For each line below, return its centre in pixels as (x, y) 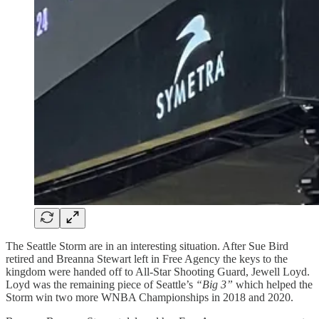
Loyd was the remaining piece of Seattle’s (101, 284)
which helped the (273, 284)
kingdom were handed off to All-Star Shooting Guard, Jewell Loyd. (158, 271)
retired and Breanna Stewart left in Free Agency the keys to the (147, 258)
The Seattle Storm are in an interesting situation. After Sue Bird (147, 246)
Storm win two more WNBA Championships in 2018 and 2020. (150, 297)
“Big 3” (214, 284)
